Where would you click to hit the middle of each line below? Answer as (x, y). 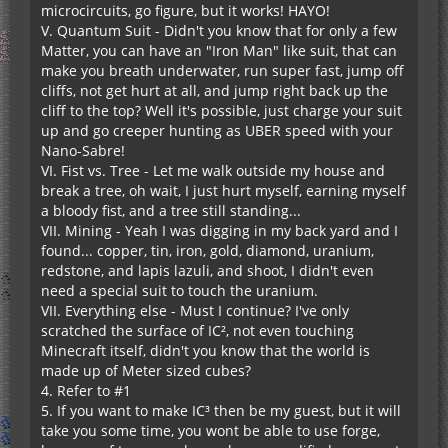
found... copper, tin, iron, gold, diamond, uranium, (207, 250)
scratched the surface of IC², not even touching (197, 330)
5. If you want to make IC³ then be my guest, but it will (221, 410)
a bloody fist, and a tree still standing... (171, 210)
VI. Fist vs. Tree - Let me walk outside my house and (213, 170)
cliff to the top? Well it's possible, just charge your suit (221, 110)
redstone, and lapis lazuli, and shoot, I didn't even (207, 270)
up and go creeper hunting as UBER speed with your (217, 130)
